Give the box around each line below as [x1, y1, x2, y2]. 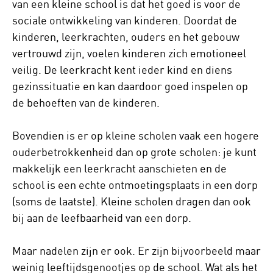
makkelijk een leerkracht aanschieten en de [12, 161, 227, 175]
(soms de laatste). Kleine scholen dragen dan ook [12, 194, 251, 208]
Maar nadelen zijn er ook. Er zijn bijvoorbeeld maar [12, 244, 261, 258]
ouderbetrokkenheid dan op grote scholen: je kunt [12, 145, 257, 159]
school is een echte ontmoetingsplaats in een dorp [12, 178, 258, 192]
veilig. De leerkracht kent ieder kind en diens [12, 63, 232, 77]
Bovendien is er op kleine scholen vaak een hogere [12, 129, 259, 143]
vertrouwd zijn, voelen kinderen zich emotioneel [12, 46, 246, 60]
